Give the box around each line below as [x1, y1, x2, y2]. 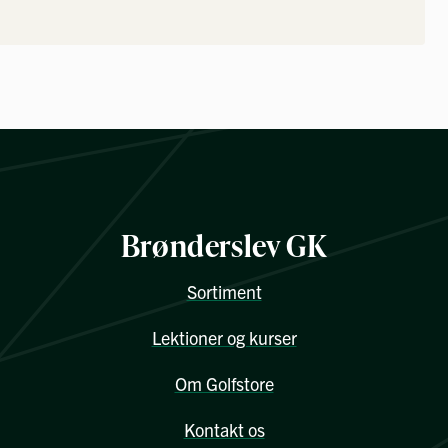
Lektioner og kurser [151, 326, 297, 350]
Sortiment [186, 280, 262, 304]
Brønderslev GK [120, 224, 328, 267]
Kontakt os [183, 418, 265, 442]
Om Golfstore [174, 372, 274, 396]
